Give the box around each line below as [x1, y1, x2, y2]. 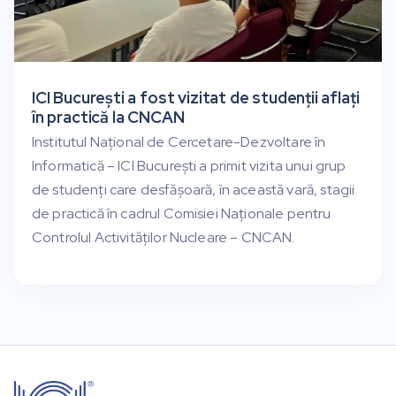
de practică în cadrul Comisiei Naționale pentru [32, 204, 331, 224]
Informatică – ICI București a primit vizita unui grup [32, 156, 346, 176]
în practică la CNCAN [32, 107, 185, 128]
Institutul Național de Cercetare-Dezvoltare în [32, 133, 326, 152]
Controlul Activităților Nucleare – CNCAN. [32, 228, 295, 247]
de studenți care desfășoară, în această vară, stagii [32, 180, 355, 200]
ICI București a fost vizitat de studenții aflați [32, 88, 360, 109]
